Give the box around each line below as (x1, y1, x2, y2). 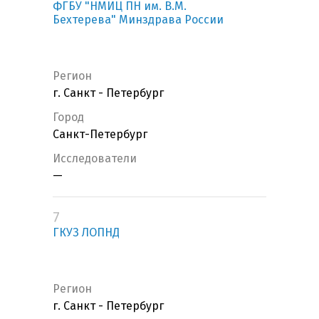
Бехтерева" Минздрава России (53, 13, 224, 27)
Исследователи (53, 152, 137, 166)
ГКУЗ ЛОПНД (53, 226, 120, 240)
